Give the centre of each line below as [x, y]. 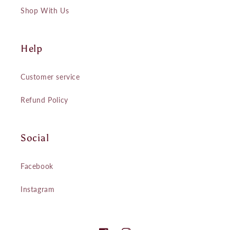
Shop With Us [45, 11]
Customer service [50, 77]
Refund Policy [44, 100]
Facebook [37, 166]
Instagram [38, 189]
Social [35, 138]
